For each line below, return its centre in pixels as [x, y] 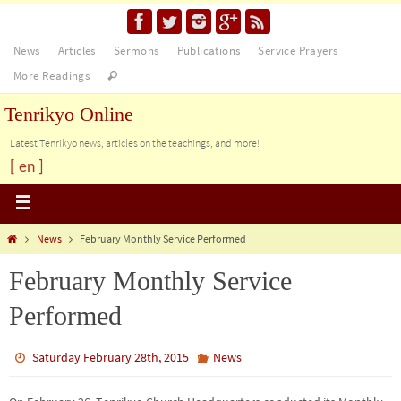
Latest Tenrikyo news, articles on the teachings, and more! [135, 143]
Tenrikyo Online [69, 114]
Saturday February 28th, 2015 [111, 357]
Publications [209, 51]
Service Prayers [298, 51]
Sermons [136, 51]
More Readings [52, 76]
